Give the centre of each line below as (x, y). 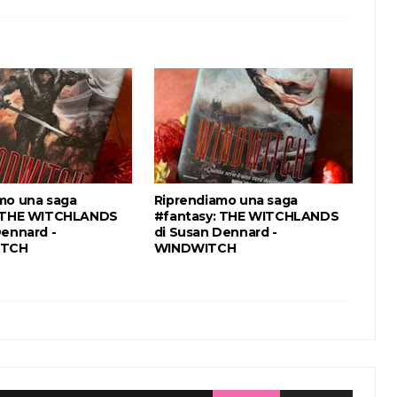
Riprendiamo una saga (226, 200)
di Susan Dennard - (215, 232)
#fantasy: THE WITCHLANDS (246, 216)
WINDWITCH (195, 248)
